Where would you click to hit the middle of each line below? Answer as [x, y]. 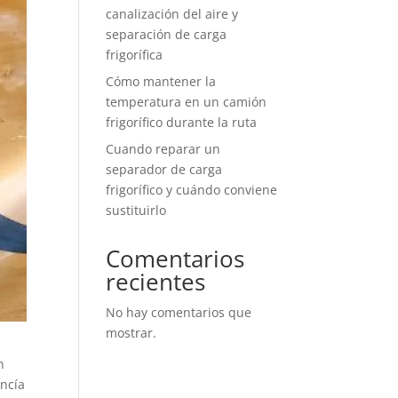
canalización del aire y [172, 14]
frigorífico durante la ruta [182, 122]
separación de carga [167, 34]
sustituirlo [136, 210]
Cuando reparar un [163, 149]
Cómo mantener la [161, 81]
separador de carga [164, 169]
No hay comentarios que [179, 312]
